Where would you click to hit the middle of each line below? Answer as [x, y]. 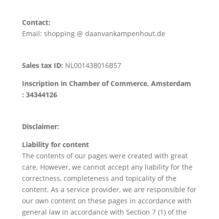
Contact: [36, 22]
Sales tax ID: [42, 65]
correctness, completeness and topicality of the [99, 178]
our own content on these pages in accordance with [107, 201]
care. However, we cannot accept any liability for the [107, 167]
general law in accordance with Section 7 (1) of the [104, 212]
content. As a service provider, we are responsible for [109, 189]
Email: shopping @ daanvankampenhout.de [93, 33]
